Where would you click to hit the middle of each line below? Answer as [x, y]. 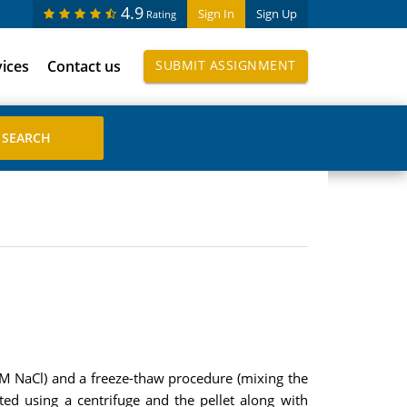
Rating [161, 14]
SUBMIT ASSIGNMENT [226, 65]
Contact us [84, 66]
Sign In [216, 14]
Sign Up [276, 14]
